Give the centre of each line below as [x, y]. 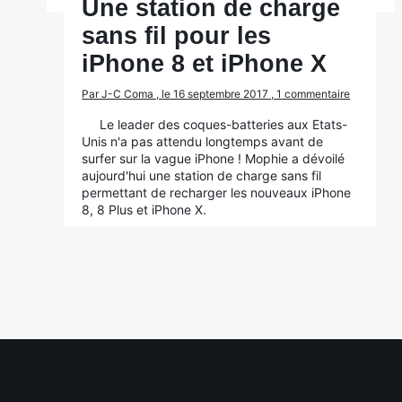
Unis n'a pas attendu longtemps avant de [203, 141]
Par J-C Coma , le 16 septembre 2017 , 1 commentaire [216, 94]
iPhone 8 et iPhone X [205, 64]
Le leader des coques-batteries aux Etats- [224, 124]
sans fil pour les [177, 36]
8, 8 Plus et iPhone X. [144, 210]
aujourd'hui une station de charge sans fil [202, 175]
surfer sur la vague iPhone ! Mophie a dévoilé [214, 158]
